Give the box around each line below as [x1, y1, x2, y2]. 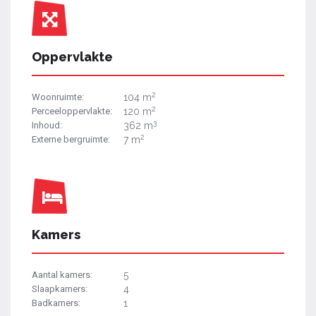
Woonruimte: [32, 92, 84, 103]
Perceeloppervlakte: [32, 106, 112, 117]
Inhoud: [32, 120, 62, 131]
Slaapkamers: [32, 284, 87, 295]
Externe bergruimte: [32, 134, 110, 145]
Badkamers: [32, 298, 80, 309]
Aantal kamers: [32, 269, 92, 281]
